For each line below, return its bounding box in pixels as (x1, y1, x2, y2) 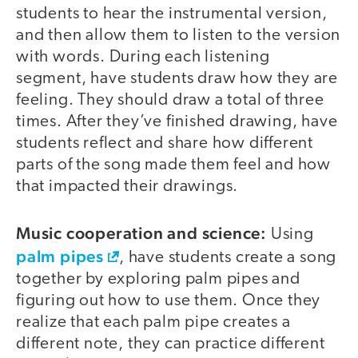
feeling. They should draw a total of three (16, 91, 324, 109)
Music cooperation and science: (16, 223, 271, 244)
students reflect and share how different (16, 134, 313, 152)
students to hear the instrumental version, (16, 5, 328, 22)
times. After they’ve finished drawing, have (16, 113, 338, 130)
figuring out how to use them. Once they (16, 292, 321, 310)
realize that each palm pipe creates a (16, 314, 291, 332)
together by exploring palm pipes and (16, 271, 300, 288)
